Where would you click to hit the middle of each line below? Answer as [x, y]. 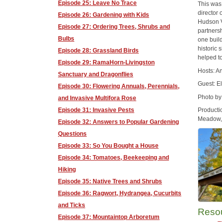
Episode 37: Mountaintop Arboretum [109, 217]
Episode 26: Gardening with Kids [104, 15]
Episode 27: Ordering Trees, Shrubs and [114, 27]
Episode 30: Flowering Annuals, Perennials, [119, 86]
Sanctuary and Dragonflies [96, 74]
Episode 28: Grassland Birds [98, 51]
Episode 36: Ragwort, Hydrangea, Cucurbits [120, 193]
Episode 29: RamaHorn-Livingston [106, 62]
